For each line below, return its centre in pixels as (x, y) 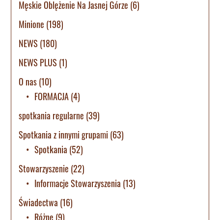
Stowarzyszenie (44, 168)
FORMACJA (52, 96)
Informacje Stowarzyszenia (78, 183)
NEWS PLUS (38, 62)
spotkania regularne (52, 115)
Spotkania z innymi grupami (64, 134)
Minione (32, 24)
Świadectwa (39, 202)
